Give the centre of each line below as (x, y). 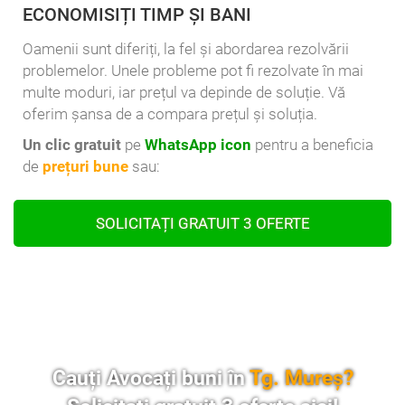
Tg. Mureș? (301, 379)
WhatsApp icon (198, 145)
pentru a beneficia (312, 145)
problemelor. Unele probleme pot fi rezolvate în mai (193, 71)
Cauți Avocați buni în (148, 379)
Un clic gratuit (72, 145)
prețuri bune (85, 167)
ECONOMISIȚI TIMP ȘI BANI (137, 15)
